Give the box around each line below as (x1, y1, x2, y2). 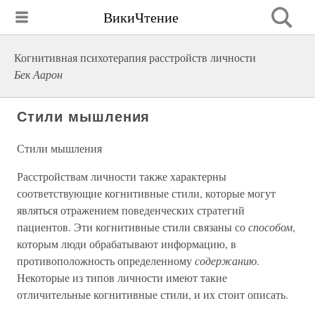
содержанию (195, 253, 257, 268)
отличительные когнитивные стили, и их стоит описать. (17, 287, 288, 302)
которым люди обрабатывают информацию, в (17, 236, 236, 251)
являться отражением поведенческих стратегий (17, 202, 245, 217)
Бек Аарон (14, 67, 63, 82)
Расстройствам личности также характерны (17, 169, 226, 184)
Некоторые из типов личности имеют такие (17, 270, 227, 285)
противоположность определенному (17, 253, 195, 268)
